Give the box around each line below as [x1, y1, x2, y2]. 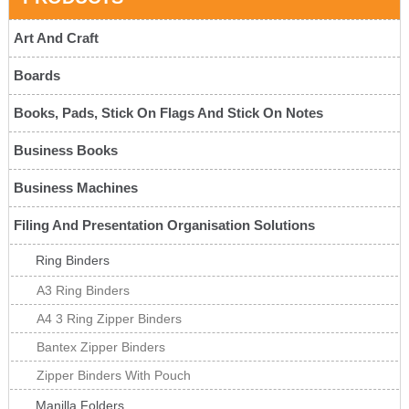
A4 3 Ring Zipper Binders [36, 311, 182, 327]
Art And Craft [13, 30, 99, 47]
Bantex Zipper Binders [36, 340, 165, 355]
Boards [13, 68, 60, 84]
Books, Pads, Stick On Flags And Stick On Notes [13, 105, 323, 121]
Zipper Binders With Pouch [36, 368, 191, 383]
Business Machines [13, 180, 138, 196]
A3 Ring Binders [36, 283, 130, 299]
